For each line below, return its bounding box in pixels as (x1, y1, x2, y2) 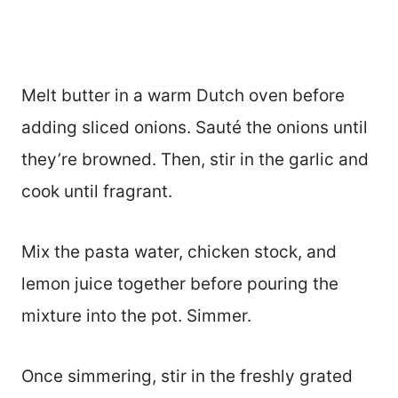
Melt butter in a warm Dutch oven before (21, 84, 345, 106)
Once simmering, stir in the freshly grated (21, 365, 353, 386)
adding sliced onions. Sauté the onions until (21, 116, 368, 138)
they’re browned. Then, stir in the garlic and (21, 148, 369, 170)
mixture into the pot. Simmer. (21, 305, 251, 326)
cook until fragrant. (21, 180, 172, 202)
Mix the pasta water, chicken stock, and (21, 241, 337, 262)
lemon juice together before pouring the (21, 273, 338, 294)
